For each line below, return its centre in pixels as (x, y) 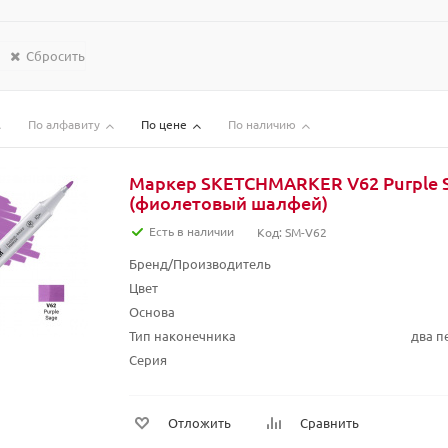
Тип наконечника (182, 335)
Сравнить (329, 422)
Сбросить (55, 55)
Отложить (199, 422)
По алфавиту (64, 124)
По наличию (262, 124)
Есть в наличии (191, 231)
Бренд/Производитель (200, 263)
